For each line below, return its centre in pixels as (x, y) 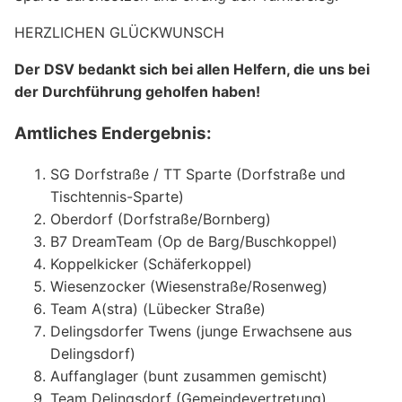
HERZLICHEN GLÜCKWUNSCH (119, 33)
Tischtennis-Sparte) (117, 196)
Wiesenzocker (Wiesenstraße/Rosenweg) (189, 286)
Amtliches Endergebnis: (113, 134)
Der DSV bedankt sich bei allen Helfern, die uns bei (192, 70)
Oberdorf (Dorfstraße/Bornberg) (161, 218)
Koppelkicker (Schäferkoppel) (151, 263)
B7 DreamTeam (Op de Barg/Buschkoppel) (194, 241)
